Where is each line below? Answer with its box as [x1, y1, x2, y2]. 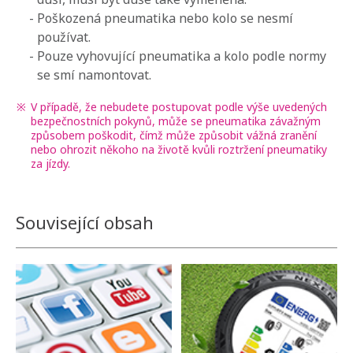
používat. [37, 28, 91, 46]
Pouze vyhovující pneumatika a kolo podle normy [37, 47, 326, 65]
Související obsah [16, 210, 154, 235]
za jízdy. [31, 156, 70, 172]
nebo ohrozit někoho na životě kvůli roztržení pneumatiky [31, 142, 327, 158]
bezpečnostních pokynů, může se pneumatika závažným [31, 113, 321, 129]
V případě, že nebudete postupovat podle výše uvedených [31, 99, 327, 115]
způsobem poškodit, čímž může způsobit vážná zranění [31, 128, 317, 143]
